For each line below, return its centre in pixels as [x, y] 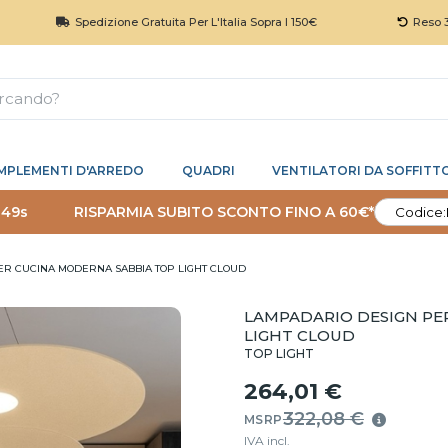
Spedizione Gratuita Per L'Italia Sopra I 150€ [149, 22]
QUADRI [208, 170]
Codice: [420, 212]
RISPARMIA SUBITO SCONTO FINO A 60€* [224, 211]
